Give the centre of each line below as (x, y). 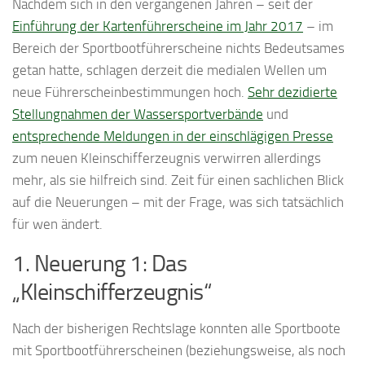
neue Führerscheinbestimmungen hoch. (130, 92)
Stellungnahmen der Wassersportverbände (138, 114)
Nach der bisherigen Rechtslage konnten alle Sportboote (176, 329)
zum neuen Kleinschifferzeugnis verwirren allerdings (167, 158)
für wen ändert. (57, 224)
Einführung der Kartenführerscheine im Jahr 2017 (158, 26)
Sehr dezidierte (292, 92)
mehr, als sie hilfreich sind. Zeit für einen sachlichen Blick (178, 180)
